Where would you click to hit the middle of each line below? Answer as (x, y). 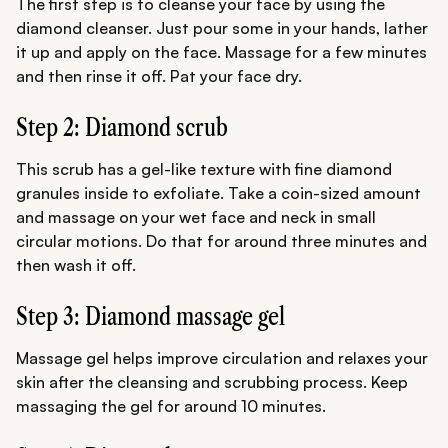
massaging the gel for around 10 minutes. (171, 405)
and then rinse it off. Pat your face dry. (159, 75)
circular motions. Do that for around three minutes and (221, 240)
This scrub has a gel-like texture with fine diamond (204, 168)
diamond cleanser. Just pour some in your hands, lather (222, 27)
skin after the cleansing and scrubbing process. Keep (212, 381)
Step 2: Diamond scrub (122, 127)
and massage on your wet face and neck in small (196, 216)
